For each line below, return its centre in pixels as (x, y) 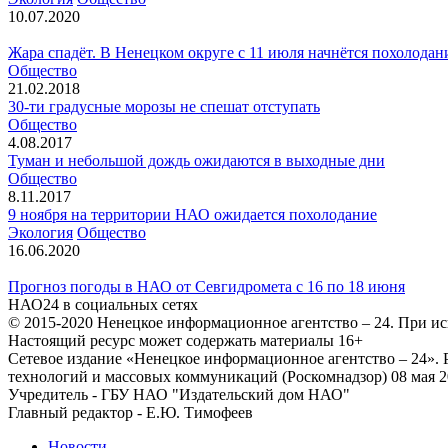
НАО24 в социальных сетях (103, 304)
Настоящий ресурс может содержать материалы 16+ (185, 340)
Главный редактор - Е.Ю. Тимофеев (130, 412)
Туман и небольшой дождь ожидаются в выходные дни (196, 160)
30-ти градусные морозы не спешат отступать (164, 106)
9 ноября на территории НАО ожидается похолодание (192, 214)
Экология (40, 232)
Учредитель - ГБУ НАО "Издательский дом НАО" (179, 394)
